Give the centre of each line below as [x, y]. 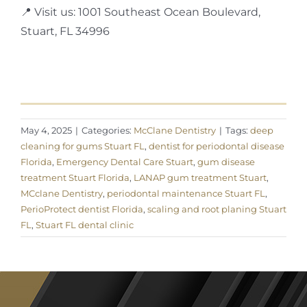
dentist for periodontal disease [217, 146]
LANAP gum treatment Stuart [200, 177]
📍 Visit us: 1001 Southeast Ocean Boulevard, [140, 12]
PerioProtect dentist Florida [82, 209]
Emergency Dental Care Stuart [125, 161]
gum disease [226, 161]
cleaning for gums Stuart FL [83, 146]
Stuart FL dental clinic [85, 224]
